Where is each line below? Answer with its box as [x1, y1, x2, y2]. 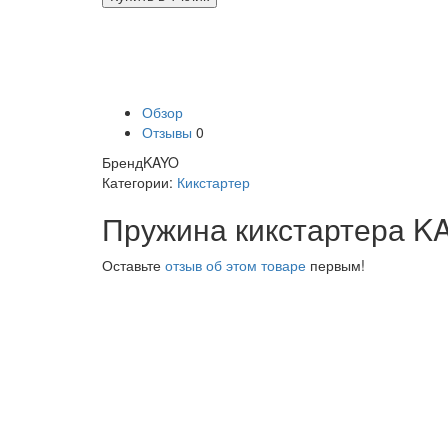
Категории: [102, 172, 177, 193]
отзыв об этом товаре [165, 255, 306, 276]
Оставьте [102, 255, 165, 276]
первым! [306, 255, 365, 276]
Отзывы [142, 122, 192, 143]
